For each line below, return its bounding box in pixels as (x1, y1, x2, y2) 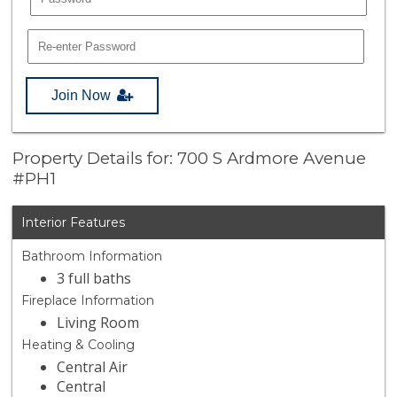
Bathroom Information (21, 248, 163, 265)
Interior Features (21, 214, 126, 231)
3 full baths (57, 269, 132, 289)
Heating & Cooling (21, 337, 136, 354)
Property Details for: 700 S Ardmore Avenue (12, 148, 367, 169)
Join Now (51, 87, 112, 103)
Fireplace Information (21, 292, 155, 309)
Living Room (57, 313, 140, 333)
